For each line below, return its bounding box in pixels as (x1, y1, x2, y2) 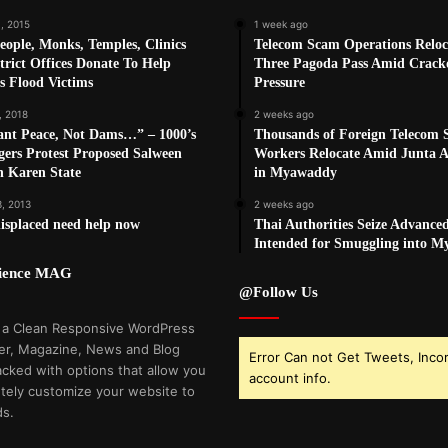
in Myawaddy (254, 165, 337, 181)
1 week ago (254, 18, 308, 31)
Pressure (254, 75, 305, 91)
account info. (249, 370, 331, 387)
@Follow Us (239, 284, 318, 301)
